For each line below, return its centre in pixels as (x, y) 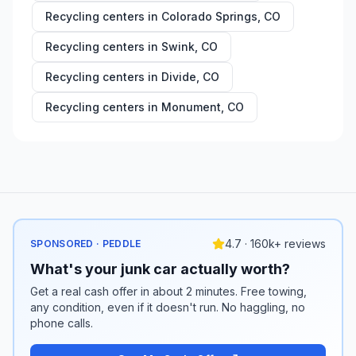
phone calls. (62, 323)
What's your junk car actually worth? (160, 269)
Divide (179, 77)
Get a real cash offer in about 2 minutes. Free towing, (168, 291)
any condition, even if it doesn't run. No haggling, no (168, 307)
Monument (191, 107)
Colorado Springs (209, 16)
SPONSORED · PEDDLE (86, 244)
